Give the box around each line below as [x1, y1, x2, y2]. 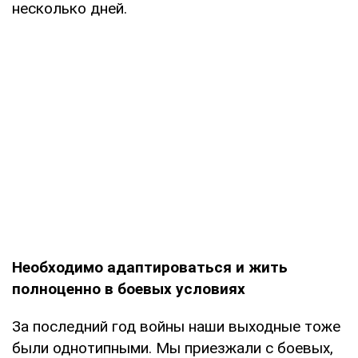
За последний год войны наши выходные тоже [12, 317, 340, 336]
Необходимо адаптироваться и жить [12, 258, 288, 276]
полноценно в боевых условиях [12, 280, 245, 298]
